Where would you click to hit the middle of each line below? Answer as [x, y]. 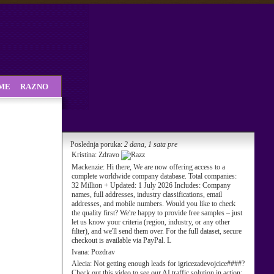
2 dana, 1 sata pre [151, 144]
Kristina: [85, 155]
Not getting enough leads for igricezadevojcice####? [169, 264]
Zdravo [110, 155]
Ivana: [81, 252]
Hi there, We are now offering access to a [166, 167]
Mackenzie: [89, 167]
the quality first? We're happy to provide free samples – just [157, 213]
